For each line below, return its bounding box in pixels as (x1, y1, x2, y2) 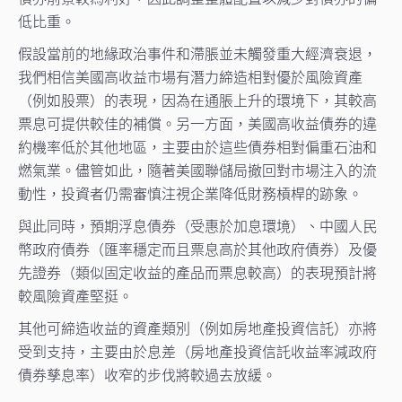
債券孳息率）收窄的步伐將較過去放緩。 (18, 363, 276, 385)
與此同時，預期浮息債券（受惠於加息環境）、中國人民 (18, 214, 377, 236)
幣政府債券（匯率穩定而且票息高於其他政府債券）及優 (18, 237, 377, 259)
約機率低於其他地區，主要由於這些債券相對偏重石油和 (18, 135, 377, 157)
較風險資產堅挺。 (18, 284, 133, 306)
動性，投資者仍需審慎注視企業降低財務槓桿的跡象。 (18, 181, 363, 204)
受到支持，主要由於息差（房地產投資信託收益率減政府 (18, 339, 377, 362)
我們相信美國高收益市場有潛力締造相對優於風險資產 (18, 65, 363, 87)
